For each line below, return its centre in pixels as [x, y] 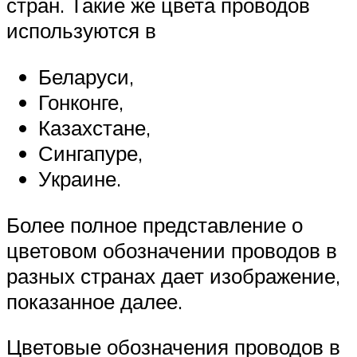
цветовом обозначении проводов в [172, 250]
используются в [81, 31]
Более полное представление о [155, 224]
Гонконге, [81, 102]
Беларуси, [86, 77]
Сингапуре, [90, 153]
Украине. [80, 179]
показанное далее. [94, 301]
